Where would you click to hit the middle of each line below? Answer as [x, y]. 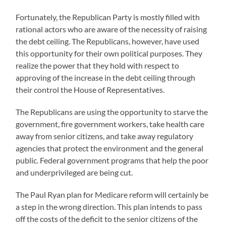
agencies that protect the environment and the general [110, 148]
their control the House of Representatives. [90, 90]
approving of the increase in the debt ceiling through [106, 78]
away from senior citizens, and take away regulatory [105, 136]
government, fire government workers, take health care [110, 124]
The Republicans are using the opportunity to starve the [112, 112]
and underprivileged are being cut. [74, 173]
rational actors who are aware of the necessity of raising [111, 29]
